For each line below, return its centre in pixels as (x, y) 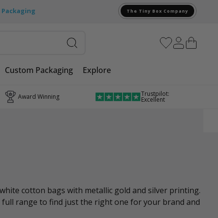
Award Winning (38, 97)
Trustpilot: (155, 94)
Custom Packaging (39, 70)
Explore (97, 70)
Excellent (153, 100)
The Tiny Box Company (157, 11)
